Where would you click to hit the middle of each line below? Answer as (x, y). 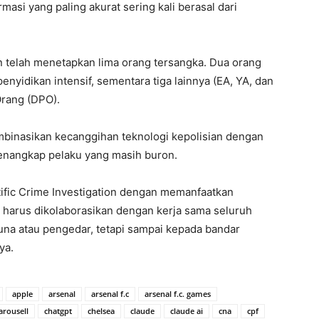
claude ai (187, 311)
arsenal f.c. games (178, 294)
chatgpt (58, 311)
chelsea (101, 311)
